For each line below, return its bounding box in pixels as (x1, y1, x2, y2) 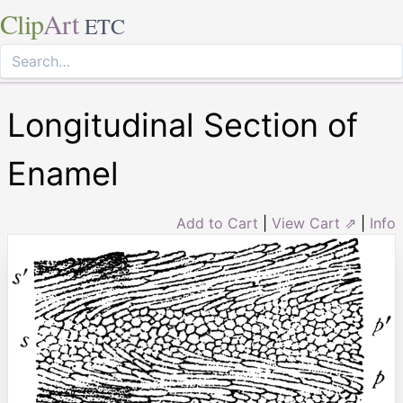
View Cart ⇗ (272, 214, 356, 232)
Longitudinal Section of (7, 105, 358, 145)
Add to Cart (176, 214, 258, 232)
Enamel (7, 154, 119, 193)
